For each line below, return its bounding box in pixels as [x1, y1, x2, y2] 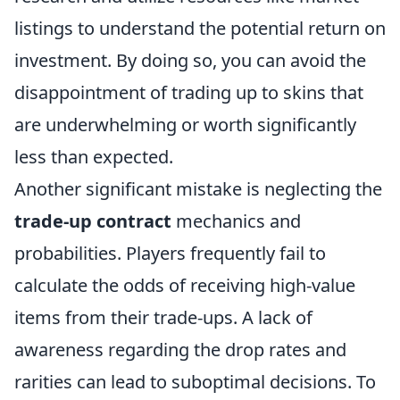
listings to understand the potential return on [14, 16, 386, 40]
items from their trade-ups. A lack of [14, 305, 312, 329]
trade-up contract [14, 209, 171, 233]
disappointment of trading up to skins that [14, 80, 363, 104]
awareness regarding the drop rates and [14, 337, 346, 362]
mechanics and [171, 209, 301, 233]
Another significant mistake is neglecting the [14, 177, 382, 201]
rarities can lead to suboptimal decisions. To [14, 370, 376, 394]
